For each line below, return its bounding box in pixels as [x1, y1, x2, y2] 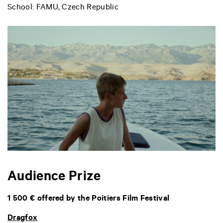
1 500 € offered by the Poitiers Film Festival [7, 194, 170, 204]
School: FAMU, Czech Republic [7, 3, 118, 13]
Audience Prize [7, 170, 101, 186]
